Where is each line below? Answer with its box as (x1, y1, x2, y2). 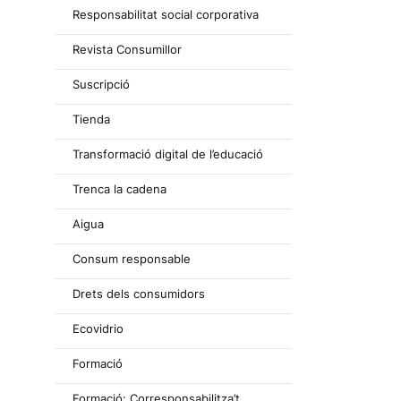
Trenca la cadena (73, 182, 166, 196)
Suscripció (73, 77, 130, 91)
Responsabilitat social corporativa (73, 7, 259, 21)
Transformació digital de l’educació (73, 147, 263, 161)
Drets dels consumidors (73, 286, 205, 301)
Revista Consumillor (73, 42, 182, 56)
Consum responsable (73, 252, 191, 266)
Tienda (73, 112, 110, 126)
